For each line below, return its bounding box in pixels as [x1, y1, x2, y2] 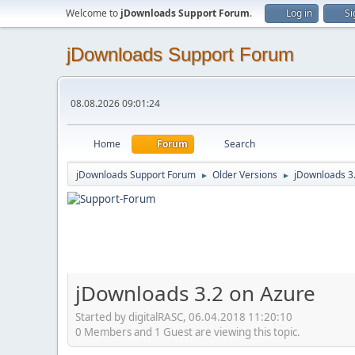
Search [224, 137, 255, 151]
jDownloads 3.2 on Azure [75, 279, 315, 307]
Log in [286, 6, 312, 20]
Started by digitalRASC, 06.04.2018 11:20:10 [75, 309, 292, 324]
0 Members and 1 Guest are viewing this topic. [75, 324, 300, 339]
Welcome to [66, 6, 120, 20]
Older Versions [212, 168, 277, 181]
